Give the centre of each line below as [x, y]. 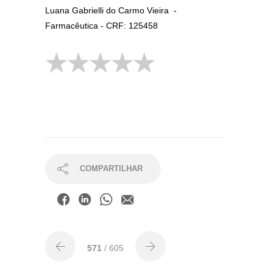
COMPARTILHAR [111, 168]
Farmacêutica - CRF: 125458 [101, 26]
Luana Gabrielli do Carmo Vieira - [111, 10]
